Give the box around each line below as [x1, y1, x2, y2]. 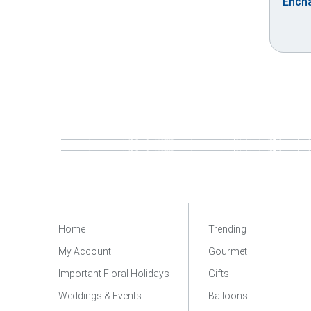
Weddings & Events [58, 290, 142, 301]
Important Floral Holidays [58, 268, 169, 279]
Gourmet [208, 246, 247, 257]
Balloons [208, 290, 248, 301]
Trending [208, 224, 246, 235]
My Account [58, 246, 111, 257]
